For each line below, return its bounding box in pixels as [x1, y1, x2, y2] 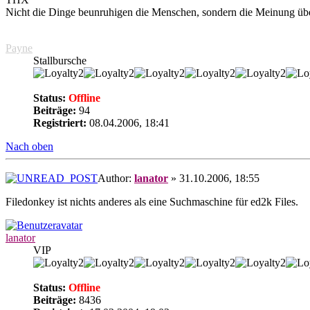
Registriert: [33, 116, 86, 129]
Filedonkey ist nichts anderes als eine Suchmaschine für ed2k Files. [6, 196, 298, 208]
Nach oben [6, 140, 53, 152]
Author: [98, 172, 134, 185]
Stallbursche [33, 54, 86, 66]
